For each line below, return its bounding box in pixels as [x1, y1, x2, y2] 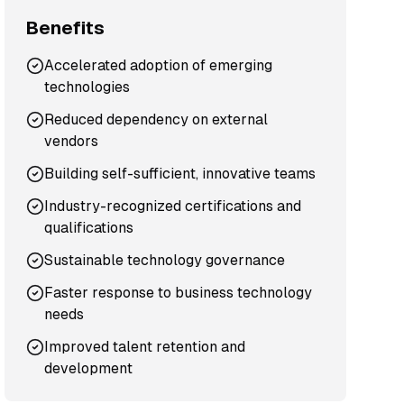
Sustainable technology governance [44, 252, 286, 269]
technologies [44, 78, 131, 96]
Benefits [26, 18, 106, 38]
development [44, 360, 133, 377]
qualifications [44, 219, 134, 236]
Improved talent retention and [44, 338, 246, 355]
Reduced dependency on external [44, 111, 269, 128]
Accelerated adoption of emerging [44, 57, 273, 74]
